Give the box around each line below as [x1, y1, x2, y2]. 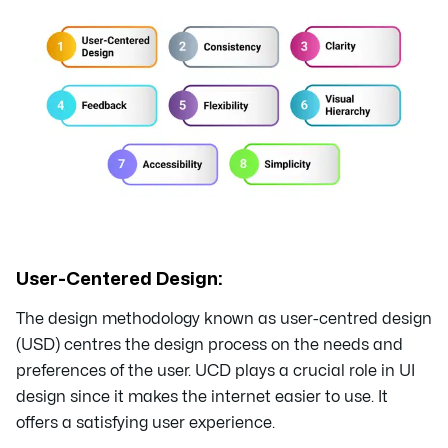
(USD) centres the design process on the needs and [16, 337, 403, 354]
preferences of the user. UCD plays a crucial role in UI [16, 363, 415, 380]
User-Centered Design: [16, 271, 223, 289]
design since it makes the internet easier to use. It [16, 389, 388, 406]
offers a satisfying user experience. [16, 415, 275, 432]
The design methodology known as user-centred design [16, 311, 432, 328]
